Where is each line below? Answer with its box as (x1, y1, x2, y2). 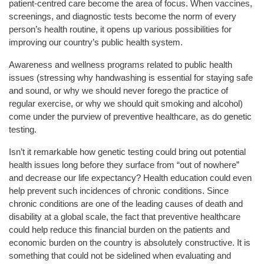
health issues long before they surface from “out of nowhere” (9, 159, 239, 170)
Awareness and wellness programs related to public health (9, 59, 232, 70)
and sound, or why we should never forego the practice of (9, 85, 228, 95)
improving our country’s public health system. (9, 37, 187, 47)
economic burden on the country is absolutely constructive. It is (9, 237, 250, 247)
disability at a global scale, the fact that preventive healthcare (9, 211, 240, 222)
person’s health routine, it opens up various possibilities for (9, 24, 232, 34)
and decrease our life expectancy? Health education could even (9, 172, 252, 183)
